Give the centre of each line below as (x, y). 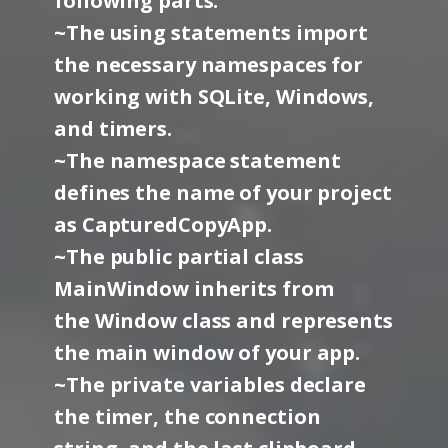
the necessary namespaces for (209, 64)
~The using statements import (211, 32)
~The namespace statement (197, 160)
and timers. (113, 128)
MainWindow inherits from (194, 288)
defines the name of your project (223, 192)
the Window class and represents (223, 320)
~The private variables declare (210, 384)
